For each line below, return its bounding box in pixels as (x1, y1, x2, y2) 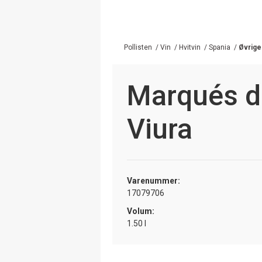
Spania (209, 43, 230, 51)
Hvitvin (179, 43, 201, 51)
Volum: (127, 206, 154, 216)
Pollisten (124, 43, 152, 51)
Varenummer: (127, 175, 180, 185)
